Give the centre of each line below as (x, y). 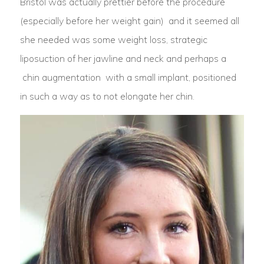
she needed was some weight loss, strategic (113, 39)
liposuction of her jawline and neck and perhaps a (123, 58)
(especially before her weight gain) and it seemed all (129, 21)
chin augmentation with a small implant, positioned (128, 77)
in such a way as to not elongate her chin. (107, 96)
